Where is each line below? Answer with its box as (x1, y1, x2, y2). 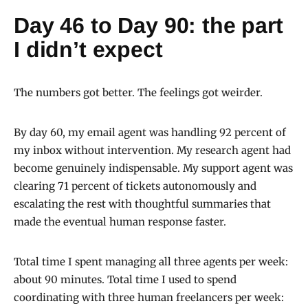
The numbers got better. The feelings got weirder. (14, 86, 263, 100)
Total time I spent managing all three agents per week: (14, 255, 288, 269)
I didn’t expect (14, 37, 163, 63)
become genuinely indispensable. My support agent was (14, 162, 293, 175)
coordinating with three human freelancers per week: (14, 291, 284, 305)
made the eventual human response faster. (14, 215, 226, 229)
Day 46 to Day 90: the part (14, 13, 283, 38)
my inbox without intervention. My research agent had (14, 144, 291, 157)
